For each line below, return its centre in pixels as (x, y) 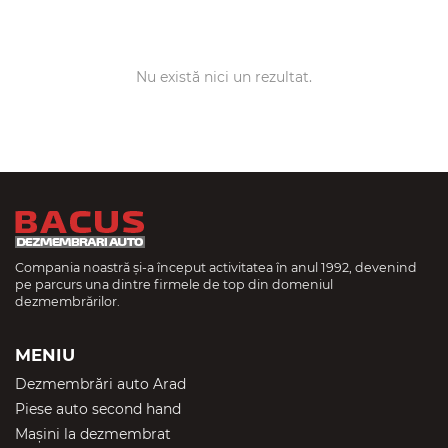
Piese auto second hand (98, 408)
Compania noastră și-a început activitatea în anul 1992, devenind (216, 267)
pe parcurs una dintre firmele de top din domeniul (174, 284)
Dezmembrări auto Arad (100, 383)
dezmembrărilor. (67, 301)
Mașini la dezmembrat (93, 433)
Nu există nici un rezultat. (224, 76)
